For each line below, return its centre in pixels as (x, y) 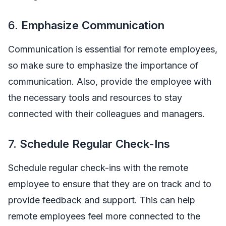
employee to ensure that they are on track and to (110, 184)
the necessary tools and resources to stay (95, 97)
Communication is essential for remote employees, (113, 49)
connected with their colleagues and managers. (106, 114)
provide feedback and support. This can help (102, 200)
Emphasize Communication (93, 25)
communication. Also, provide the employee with (110, 81)
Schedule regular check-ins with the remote (98, 167)
